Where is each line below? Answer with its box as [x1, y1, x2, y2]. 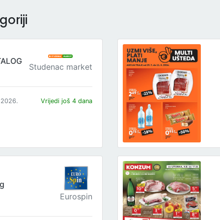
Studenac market [28, 62, 92, 72]
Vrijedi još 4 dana [40, 97, 92, 105]
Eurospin [59, 192, 92, 202]
